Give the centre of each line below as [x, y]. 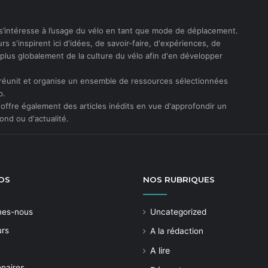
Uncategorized [178, 212]
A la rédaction [177, 231]
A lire [160, 250]
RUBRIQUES [190, 179]
